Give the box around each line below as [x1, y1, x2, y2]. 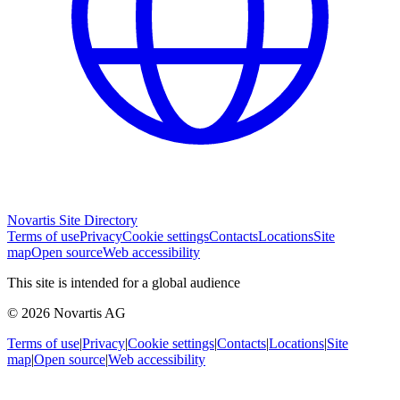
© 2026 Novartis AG [7, 304, 126, 321]
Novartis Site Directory [7, 212, 137, 228]
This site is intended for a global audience [7, 274, 240, 290]
